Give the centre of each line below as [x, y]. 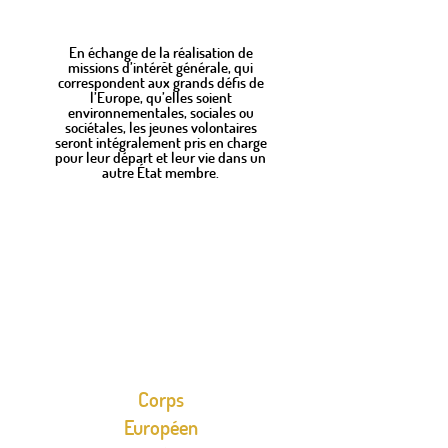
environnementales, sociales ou [160, 112]
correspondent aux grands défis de [160, 82]
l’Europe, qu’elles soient [160, 97]
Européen [160, 427]
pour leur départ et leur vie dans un [160, 157]
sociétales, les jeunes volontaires [160, 127]
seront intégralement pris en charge [160, 142]
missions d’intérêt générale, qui [160, 67]
